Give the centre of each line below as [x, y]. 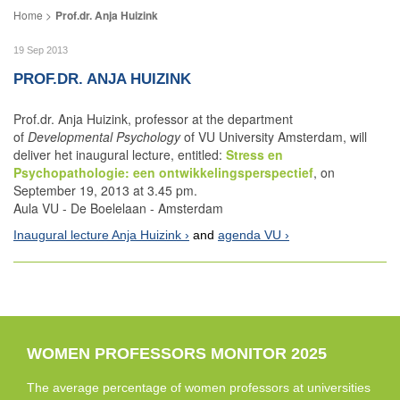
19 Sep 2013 [41, 50]
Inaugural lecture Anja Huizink [97, 235]
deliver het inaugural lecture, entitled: [120, 155]
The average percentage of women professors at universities [199, 388]
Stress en [254, 155]
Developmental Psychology [106, 137]
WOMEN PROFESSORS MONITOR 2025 [177, 354]
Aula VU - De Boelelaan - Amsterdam [118, 208]
